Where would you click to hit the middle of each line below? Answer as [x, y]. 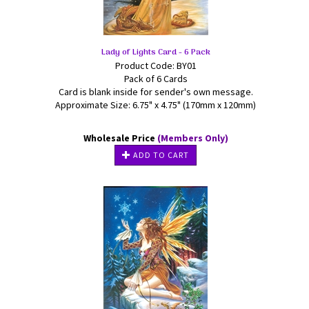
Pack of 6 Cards [156, 79]
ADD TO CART [160, 155]
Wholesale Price [120, 138]
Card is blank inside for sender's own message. [156, 92]
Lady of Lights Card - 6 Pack [156, 52]
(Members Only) [192, 138]
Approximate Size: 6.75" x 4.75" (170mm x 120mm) [156, 105]
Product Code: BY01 [156, 66]
